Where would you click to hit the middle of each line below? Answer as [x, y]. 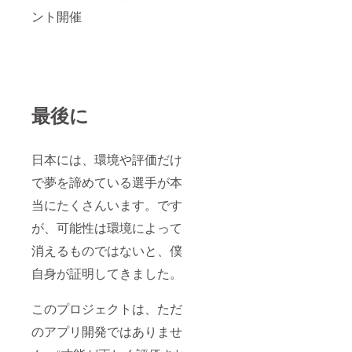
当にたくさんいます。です [107, 204]
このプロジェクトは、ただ [107, 308]
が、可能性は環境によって [107, 227]
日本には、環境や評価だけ [107, 159]
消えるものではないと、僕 [107, 250]
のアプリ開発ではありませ [107, 331]
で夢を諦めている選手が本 [107, 181]
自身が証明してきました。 [107, 273]
